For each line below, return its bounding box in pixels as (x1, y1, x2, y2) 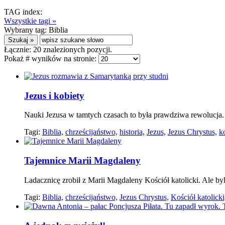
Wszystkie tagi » (4, 17, 56, 25)
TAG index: (4, 8, 42, 16)
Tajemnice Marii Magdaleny (24, 155, 141, 166)
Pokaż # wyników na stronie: (4, 54, 98, 63)
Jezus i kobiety (24, 90, 84, 101)
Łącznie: (4, 45, 33, 54)
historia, (120, 128, 145, 137)
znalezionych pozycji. (41, 45, 112, 54)
